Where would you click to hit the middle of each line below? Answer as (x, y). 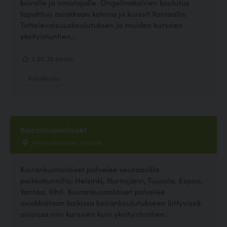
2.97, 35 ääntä (52, 58)
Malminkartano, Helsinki (66, 142)
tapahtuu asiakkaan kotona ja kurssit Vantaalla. (104, 14)
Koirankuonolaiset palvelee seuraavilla (90, 169)
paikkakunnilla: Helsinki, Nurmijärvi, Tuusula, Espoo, (111, 180)
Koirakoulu (44, 77)
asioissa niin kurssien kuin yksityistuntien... (96, 213)
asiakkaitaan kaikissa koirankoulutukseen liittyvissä (110, 202)
